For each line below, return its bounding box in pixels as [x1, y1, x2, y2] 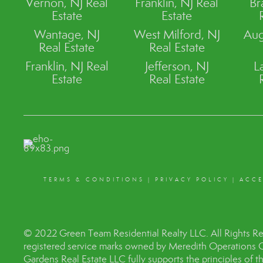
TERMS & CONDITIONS [43, 176, 144, 183]
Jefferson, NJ [144, 58, 209, 74]
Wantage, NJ [33, 26, 100, 42]
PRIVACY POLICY [154, 176, 229, 183]
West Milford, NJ [133, 26, 220, 42]
